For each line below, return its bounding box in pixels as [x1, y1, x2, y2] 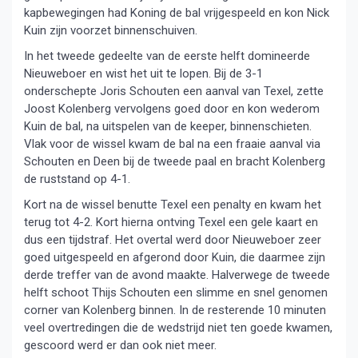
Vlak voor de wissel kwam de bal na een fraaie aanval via [24, 137, 320, 151]
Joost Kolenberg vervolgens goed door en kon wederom [24, 101, 320, 116]
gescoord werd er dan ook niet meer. [24, 338, 217, 352]
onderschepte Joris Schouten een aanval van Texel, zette [24, 84, 324, 98]
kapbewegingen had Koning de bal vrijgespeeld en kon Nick [24, 6, 329, 20]
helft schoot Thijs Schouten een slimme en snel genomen [24, 285, 328, 300]
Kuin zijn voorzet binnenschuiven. [24, 23, 197, 38]
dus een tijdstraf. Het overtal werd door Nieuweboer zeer [24, 233, 321, 247]
